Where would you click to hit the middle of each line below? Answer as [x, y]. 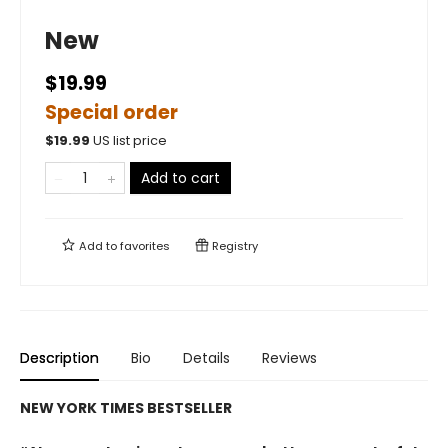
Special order [111, 113]
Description [59, 358]
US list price [130, 141]
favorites [145, 246]
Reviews [289, 358]
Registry [233, 246]
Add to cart [180, 178]
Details [206, 358]
